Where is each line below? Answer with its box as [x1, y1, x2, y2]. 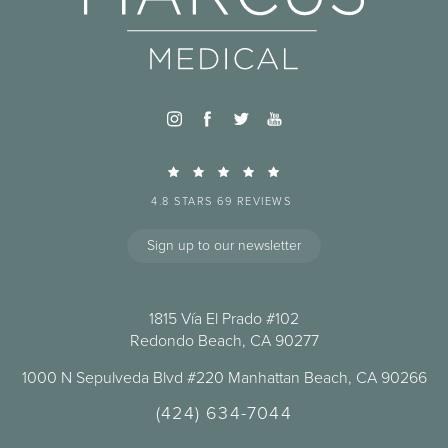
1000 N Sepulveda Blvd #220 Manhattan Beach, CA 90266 [21, 365, 427, 389]
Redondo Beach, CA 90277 [129, 328, 319, 352]
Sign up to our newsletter [147, 234, 301, 256]
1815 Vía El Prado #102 [149, 306, 299, 330]
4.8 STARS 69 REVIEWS [151, 192, 291, 209]
